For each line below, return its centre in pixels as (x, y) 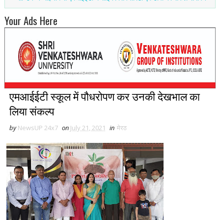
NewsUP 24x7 (38, 127)
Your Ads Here (31, 20)
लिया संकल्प (32, 110)
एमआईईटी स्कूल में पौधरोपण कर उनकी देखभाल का (104, 96)
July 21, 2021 (88, 127)
